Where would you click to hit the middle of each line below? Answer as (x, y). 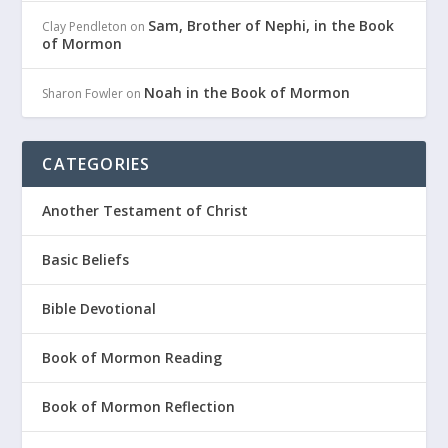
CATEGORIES (96, 164)
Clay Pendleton (85, 27)
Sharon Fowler (83, 94)
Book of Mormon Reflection (139, 407)
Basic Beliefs (86, 260)
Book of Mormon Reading (132, 358)
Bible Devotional (99, 309)
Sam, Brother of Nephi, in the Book (271, 26)
